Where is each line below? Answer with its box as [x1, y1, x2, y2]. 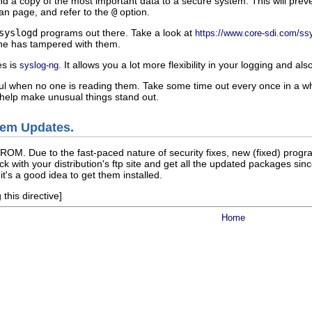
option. [117, 6, 150, 17]
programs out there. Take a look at [38, 26, 195, 38]
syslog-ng [19, 59, 58, 70]
